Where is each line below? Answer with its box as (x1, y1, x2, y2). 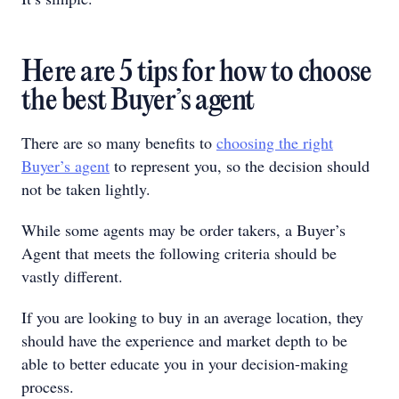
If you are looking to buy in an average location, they (21, 306, 363, 328)
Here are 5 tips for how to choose (21, 58, 372, 89)
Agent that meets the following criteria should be (21, 242, 337, 264)
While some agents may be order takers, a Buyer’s (21, 219, 346, 240)
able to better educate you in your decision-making (21, 353, 348, 374)
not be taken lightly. (21, 178, 151, 199)
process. (21, 376, 74, 397)
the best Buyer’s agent (21, 86, 255, 118)
